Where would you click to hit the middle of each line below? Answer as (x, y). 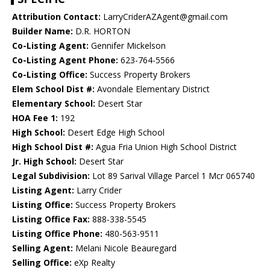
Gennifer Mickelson (127, 46)
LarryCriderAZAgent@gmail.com (164, 17)
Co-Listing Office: (50, 75)
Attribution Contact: (56, 17)
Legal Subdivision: (51, 176)
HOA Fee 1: (35, 118)
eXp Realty (93, 263)
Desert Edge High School (115, 133)
